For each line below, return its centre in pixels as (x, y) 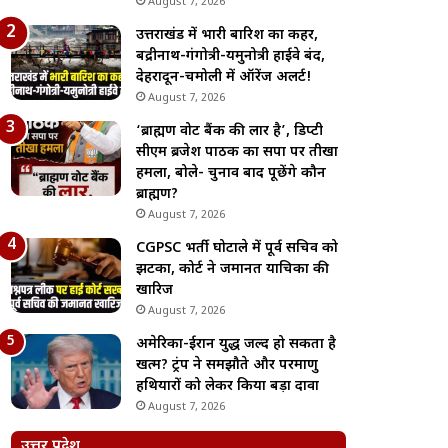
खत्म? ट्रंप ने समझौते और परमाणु (227, 365)
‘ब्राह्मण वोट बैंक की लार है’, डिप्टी (230, 131)
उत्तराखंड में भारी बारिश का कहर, (227, 35)
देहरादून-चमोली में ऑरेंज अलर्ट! (224, 77)
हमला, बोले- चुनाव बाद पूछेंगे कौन (231, 173)
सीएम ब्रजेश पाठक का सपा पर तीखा (237, 152)
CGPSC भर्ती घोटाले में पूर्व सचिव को (237, 248)
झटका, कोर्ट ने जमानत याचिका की (233, 269)
